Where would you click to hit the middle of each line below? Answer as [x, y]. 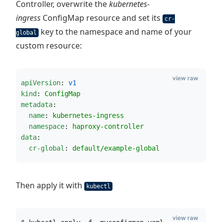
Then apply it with [50, 185]
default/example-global [116, 148]
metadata [37, 105]
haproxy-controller [108, 126]
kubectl [98, 186]
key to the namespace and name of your [115, 32]
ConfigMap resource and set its [102, 18]
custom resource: [49, 46]
